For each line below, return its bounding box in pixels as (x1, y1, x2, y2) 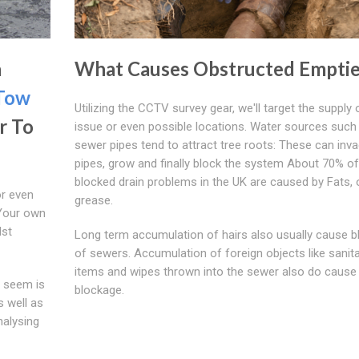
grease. (74, 192, 113, 208)
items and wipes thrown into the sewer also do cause (74, 264, 357, 279)
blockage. (74, 282, 124, 297)
